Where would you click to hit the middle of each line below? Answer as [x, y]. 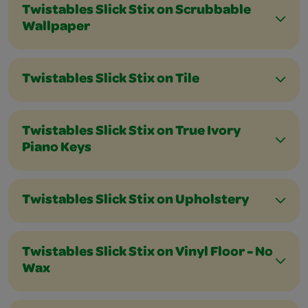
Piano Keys [57, 148]
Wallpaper [56, 27]
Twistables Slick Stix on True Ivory [131, 132]
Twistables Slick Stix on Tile [111, 80]
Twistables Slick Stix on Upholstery [135, 201]
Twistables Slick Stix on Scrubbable [136, 11]
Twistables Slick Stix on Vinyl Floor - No [147, 253]
